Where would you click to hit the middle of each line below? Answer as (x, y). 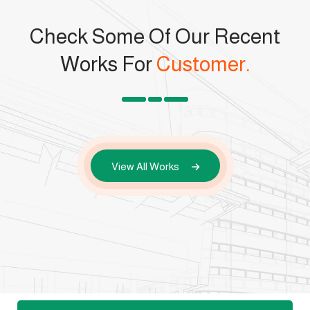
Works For (108, 64)
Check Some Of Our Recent (155, 36)
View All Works (146, 166)
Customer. (203, 64)
